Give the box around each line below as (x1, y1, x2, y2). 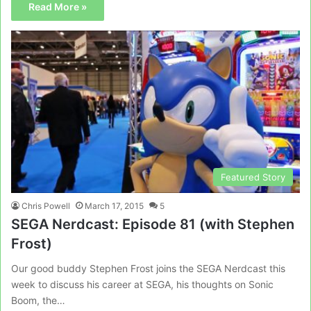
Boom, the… (11, 294, 65, 307)
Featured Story (221, 171, 285, 183)
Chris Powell (22, 201, 70, 212)
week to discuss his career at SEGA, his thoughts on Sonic (11, 278, 274, 291)
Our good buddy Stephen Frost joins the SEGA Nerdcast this (11, 262, 285, 275)
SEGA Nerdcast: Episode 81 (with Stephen (11, 216, 294, 233)
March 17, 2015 (85, 201, 144, 212)
